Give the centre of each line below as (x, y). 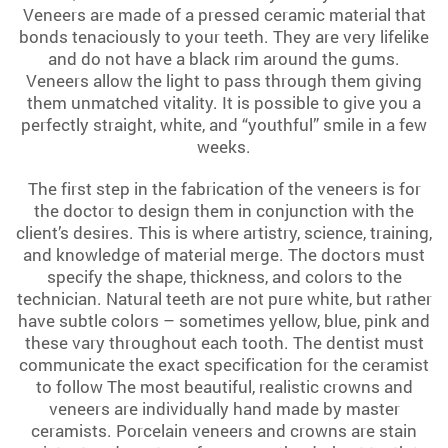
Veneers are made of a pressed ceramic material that (224, 15)
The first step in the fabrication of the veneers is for (224, 189)
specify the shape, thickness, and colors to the (224, 277)
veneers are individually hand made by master (224, 409)
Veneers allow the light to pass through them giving (224, 81)
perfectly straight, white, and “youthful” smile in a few (224, 125)
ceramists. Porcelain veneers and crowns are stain (224, 431)
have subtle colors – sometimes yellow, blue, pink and (224, 321)
